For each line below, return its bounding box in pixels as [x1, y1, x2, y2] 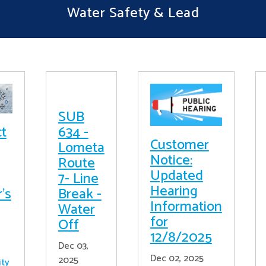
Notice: [150, 148, 192, 172]
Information [150, 195, 222, 218]
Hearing [150, 179, 198, 203]
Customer [150, 133, 209, 157]
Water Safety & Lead [66, 2, 199, 25]
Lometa [58, 137, 104, 160]
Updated [150, 164, 203, 188]
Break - [58, 183, 102, 206]
